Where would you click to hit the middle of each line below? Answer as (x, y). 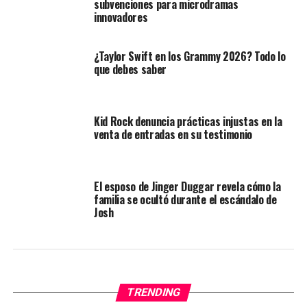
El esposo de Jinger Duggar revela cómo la (187, 186)
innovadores (121, 17)
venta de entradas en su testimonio (173, 134)
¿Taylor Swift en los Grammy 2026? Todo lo (189, 56)
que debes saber (130, 69)
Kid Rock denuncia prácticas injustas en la (188, 121)
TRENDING (153, 292)
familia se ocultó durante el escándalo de (185, 199)
